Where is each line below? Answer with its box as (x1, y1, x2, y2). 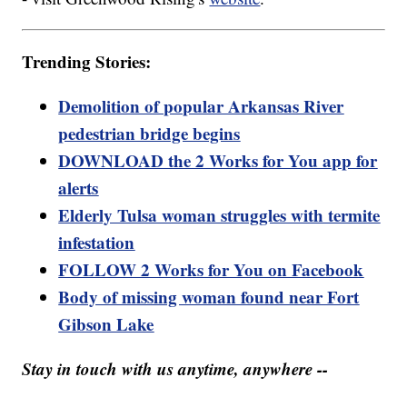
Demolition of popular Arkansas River (58, 93, 344, 118)
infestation (58, 229, 135, 254)
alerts (58, 174, 99, 200)
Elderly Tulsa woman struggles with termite (58, 202, 381, 227)
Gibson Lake (58, 311, 154, 336)
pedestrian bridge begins (58, 120, 241, 145)
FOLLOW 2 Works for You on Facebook (58, 256, 364, 282)
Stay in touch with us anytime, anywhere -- (22, 355, 329, 381)
